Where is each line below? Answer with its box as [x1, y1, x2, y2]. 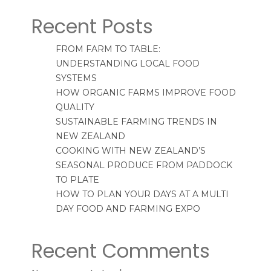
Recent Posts [31, 13, 153, 41]
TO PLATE [55, 174, 99, 186]
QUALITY [55, 102, 94, 113]
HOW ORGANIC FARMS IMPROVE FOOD [55, 87, 236, 99]
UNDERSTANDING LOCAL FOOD [55, 58, 200, 70]
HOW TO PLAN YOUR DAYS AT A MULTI [55, 189, 229, 200]
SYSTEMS [55, 73, 97, 84]
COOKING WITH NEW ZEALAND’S [55, 145, 206, 157]
